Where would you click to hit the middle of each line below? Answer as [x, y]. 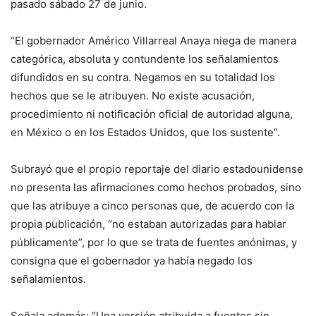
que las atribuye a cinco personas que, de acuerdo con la [152, 206]
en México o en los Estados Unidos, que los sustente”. [145, 133]
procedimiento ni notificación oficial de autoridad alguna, [152, 114]
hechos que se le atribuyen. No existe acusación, [133, 96]
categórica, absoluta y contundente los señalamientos [145, 59]
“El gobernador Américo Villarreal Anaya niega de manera [153, 41]
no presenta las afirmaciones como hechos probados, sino [156, 188]
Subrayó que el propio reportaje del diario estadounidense [157, 169]
